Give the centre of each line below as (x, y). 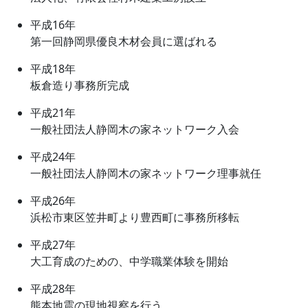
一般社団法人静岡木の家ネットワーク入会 (135, 129)
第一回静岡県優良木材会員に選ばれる (124, 41)
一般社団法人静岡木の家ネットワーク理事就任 (146, 173)
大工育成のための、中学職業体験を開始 (129, 261)
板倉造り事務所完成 (80, 85)
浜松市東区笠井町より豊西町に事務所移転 (135, 217)
